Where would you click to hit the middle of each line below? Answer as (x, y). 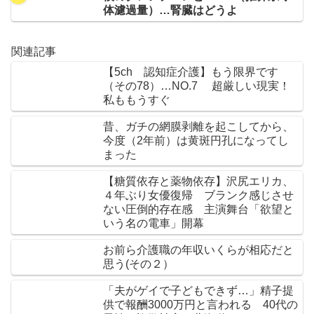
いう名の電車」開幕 (153, 223)
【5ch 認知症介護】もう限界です (191, 71)
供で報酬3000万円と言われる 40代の (200, 304)
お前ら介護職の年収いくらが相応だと (198, 250)
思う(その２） (138, 264)
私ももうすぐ (137, 100)
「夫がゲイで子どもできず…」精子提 (198, 290)
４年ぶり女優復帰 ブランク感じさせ (198, 195)
